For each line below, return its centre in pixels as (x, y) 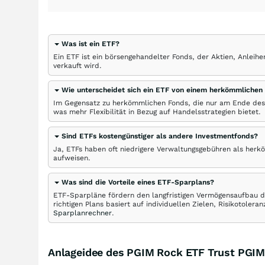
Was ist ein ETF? (91, 44)
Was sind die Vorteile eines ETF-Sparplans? (138, 182)
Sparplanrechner (83, 213)
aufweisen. (72, 158)
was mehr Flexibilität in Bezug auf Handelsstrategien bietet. (157, 112)
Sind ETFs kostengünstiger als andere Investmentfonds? (160, 136)
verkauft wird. (77, 66)
